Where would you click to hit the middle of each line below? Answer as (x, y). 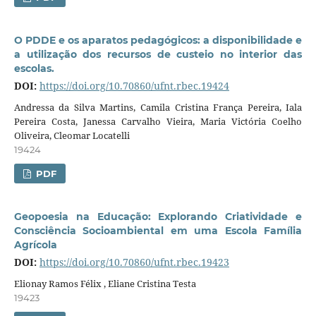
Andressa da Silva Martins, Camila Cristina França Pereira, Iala (158, 107)
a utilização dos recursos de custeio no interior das (158, 54)
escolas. (34, 68)
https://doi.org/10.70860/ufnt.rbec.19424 (134, 85)
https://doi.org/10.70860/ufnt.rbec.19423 (134, 262)
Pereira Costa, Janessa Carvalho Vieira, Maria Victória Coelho (158, 121)
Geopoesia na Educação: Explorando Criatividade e (158, 216)
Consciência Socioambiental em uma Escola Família (158, 230)
